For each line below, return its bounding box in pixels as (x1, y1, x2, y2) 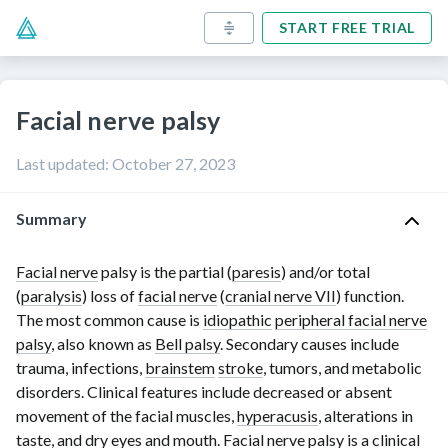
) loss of (82, 286, 138, 305)
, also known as (51, 334, 155, 353)
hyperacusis (237, 406, 318, 425)
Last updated (16, 154, 105, 173)
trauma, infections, (16, 358, 145, 377)
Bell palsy (155, 334, 220, 353)
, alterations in (318, 406, 413, 425)
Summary (16, 209, 87, 228)
